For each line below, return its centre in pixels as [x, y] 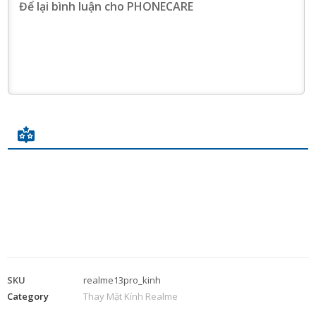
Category [28, 296]
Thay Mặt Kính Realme [130, 296]
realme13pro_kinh [122, 280]
